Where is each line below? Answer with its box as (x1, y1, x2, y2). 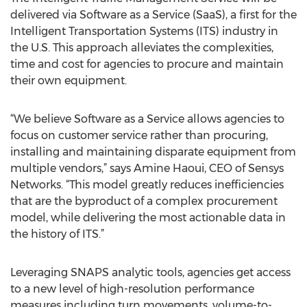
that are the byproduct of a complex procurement (10, 195, 278, 208)
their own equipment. (10, 74, 127, 87)
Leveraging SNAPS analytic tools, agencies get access (10, 266, 291, 279)
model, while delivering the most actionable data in (10, 211, 286, 224)
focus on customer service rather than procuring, (10, 129, 268, 142)
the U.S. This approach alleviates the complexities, (10, 41, 273, 54)
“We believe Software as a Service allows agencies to (10, 112, 284, 125)
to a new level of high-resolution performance (10, 282, 254, 295)
